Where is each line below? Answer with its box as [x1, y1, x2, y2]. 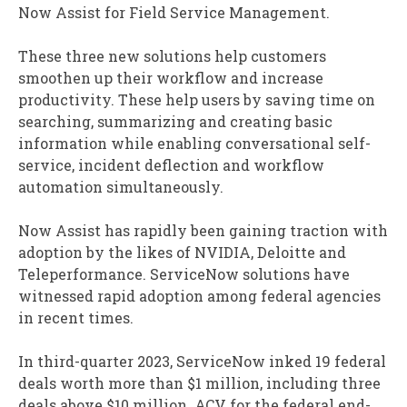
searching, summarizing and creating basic [18, 112, 333, 132]
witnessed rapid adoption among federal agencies [18, 286, 381, 306]
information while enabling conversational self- [18, 134, 371, 154]
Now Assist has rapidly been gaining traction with [18, 221, 388, 241]
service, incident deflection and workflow [18, 155, 324, 175]
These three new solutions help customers [18, 46, 326, 66]
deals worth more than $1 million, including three [18, 373, 381, 393]
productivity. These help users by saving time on [18, 90, 375, 110]
